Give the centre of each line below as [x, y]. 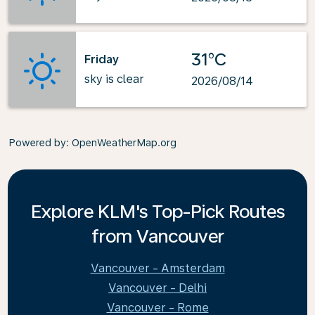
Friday [102, 59]
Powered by [37, 143]
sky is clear [114, 79]
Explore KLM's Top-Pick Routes [157, 211]
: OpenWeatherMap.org [121, 143]
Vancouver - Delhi [157, 288]
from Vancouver [157, 236]
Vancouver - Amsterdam [157, 268]
